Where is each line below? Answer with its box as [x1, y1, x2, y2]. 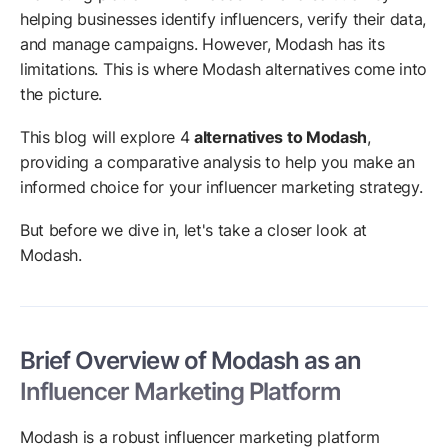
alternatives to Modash [194, 127, 367, 148]
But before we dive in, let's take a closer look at [20, 220, 367, 241]
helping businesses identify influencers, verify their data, [20, 9, 427, 30]
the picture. [20, 84, 107, 105]
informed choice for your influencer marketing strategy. [20, 177, 423, 198]
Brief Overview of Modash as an [20, 346, 362, 376]
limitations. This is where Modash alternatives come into [20, 59, 428, 80]
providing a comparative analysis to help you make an [20, 152, 415, 173]
